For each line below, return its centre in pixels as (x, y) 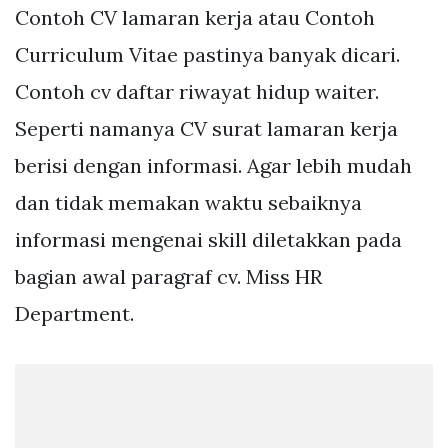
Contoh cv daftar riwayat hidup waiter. (197, 92)
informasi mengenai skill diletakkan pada (208, 240)
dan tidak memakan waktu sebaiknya (188, 203)
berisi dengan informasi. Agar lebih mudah (213, 166)
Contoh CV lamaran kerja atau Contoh (195, 18)
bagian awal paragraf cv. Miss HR (168, 277)
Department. (74, 314)
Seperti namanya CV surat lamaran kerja (206, 129)
